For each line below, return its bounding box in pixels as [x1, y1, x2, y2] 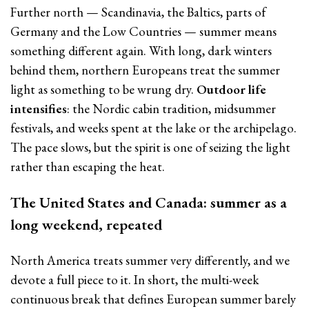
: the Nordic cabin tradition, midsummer [67, 100, 276, 117]
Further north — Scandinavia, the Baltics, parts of [10, 3, 266, 21]
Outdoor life [197, 81, 266, 98]
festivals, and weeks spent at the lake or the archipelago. [10, 119, 297, 137]
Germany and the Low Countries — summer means [10, 23, 277, 40]
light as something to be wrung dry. [10, 81, 197, 98]
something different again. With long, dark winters [10, 42, 272, 59]
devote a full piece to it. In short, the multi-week [10, 270, 259, 288]
